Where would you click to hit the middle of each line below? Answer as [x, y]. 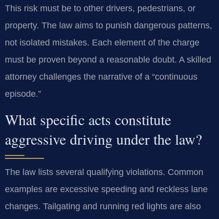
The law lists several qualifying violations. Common [104, 172]
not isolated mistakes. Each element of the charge [102, 42]
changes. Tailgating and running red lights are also [103, 207]
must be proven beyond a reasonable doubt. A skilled [108, 59]
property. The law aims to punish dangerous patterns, [109, 25]
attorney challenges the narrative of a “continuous [101, 77]
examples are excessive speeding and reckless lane [106, 189]
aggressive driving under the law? [103, 139]
